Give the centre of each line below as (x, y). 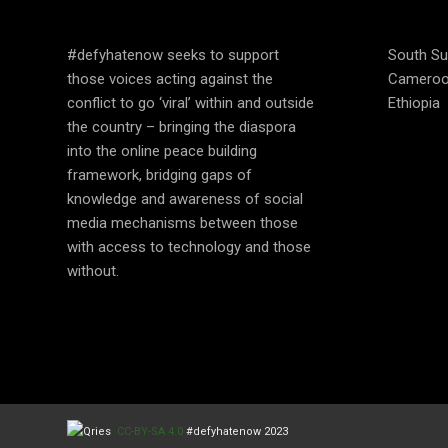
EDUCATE (119, 15)
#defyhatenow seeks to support (173, 55)
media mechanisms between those (182, 223)
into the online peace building (162, 151)
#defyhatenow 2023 (237, 432)
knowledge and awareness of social (185, 199)
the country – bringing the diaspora (181, 127)
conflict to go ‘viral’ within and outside (190, 103)
